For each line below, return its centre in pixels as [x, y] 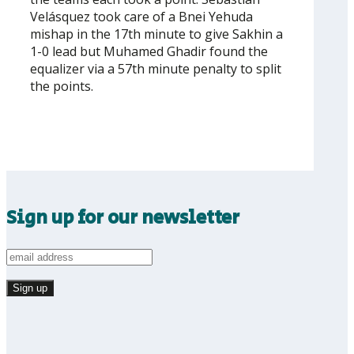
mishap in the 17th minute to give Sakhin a [156, 34]
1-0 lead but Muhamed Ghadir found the [149, 52]
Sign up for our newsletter [123, 218]
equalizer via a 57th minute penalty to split [156, 69]
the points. [62, 87]
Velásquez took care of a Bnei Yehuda [141, 17]
